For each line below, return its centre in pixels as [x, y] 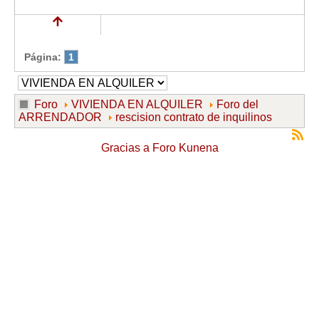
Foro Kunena [185, 148]
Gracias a [125, 148]
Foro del [237, 105]
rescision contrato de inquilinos [194, 117]
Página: [43, 57]
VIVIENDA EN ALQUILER [137, 105]
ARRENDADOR [60, 117]
